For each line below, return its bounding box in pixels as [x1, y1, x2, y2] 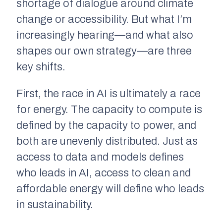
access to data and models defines [16, 151, 184, 163]
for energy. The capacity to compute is [16, 103, 202, 115]
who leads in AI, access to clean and [16, 166, 191, 179]
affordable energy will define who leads [16, 182, 204, 195]
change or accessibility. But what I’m [16, 13, 192, 25]
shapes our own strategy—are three [16, 45, 192, 57]
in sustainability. [16, 198, 93, 211]
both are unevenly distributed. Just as [16, 135, 198, 147]
